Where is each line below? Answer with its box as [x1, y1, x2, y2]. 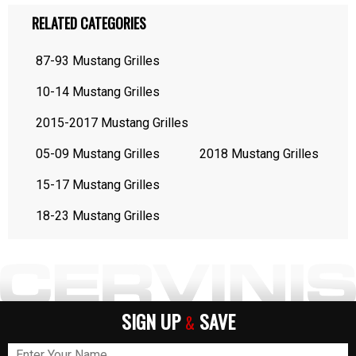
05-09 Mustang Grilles [36, 146, 160, 161]
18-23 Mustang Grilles [36, 208, 160, 223]
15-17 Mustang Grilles [36, 177, 160, 192]
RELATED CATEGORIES [32, 13, 146, 33]
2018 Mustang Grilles [199, 146, 319, 161]
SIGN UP [121, 307, 185, 335]
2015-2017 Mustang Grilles [36, 115, 188, 130]
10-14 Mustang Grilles [36, 84, 160, 99]
